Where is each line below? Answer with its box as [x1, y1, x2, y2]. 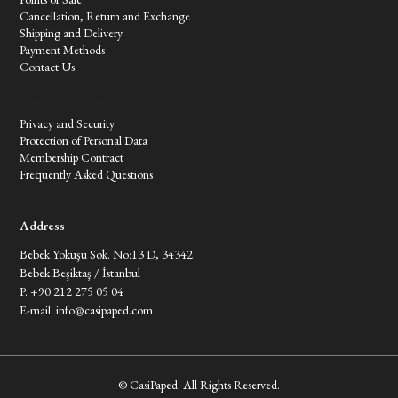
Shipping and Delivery [20, 25, 123, 41]
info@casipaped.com [56, 302, 154, 318]
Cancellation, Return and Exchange [20, 8, 191, 24]
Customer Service [20, 87, 113, 104]
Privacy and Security [20, 115, 115, 131]
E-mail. [20, 302, 57, 318]
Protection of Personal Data [20, 132, 148, 148]
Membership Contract [20, 149, 124, 165]
